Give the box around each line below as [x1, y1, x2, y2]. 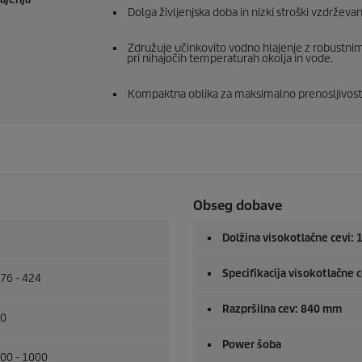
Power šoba [222, 338, 281, 352]
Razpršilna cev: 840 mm [222, 302, 342, 317]
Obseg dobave [193, 197, 282, 215]
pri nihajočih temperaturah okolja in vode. [126, 52, 333, 66]
